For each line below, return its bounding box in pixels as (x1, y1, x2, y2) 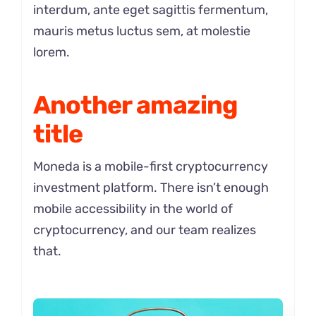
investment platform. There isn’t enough (32, 179, 269, 195)
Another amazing (32, 90, 238, 120)
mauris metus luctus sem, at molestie (32, 23, 250, 39)
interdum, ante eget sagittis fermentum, (32, 1, 268, 18)
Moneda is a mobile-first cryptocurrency (32, 158, 268, 174)
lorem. (32, 44, 70, 60)
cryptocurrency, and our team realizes (32, 221, 256, 238)
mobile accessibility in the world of (32, 200, 233, 217)
